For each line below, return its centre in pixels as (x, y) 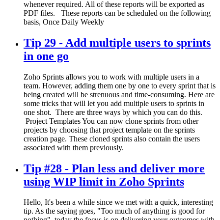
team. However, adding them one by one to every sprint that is (120, 85)
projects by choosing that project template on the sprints (109, 130)
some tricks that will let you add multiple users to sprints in (114, 103)
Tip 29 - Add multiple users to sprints (117, 42)
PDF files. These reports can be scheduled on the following (117, 13)
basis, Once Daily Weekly (64, 22)
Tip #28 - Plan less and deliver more (114, 168)
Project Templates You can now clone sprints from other (111, 121)
